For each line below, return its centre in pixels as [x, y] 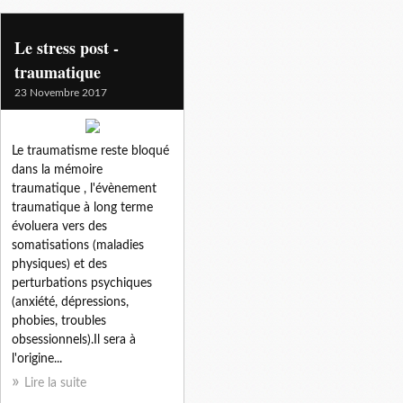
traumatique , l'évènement [84, 188]
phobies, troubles [59, 321]
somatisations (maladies [78, 245]
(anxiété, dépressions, [70, 302]
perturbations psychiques [82, 283]
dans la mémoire [57, 170]
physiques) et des [59, 264]
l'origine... [37, 358]
